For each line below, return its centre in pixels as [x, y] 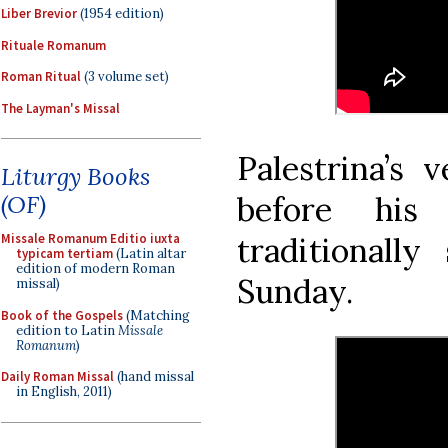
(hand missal [154, 376]
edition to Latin [67, 330]
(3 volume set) [125, 76]
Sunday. [295, 291]
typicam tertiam [64, 253]
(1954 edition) [120, 13]
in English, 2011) [64, 391]
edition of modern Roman [95, 268]
